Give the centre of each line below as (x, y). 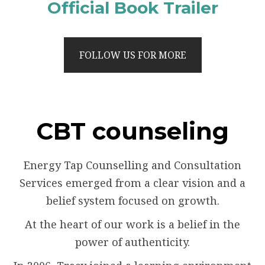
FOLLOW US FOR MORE (132, 55)
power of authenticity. (132, 242)
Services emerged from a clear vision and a (132, 183)
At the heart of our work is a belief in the (132, 224)
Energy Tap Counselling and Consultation (132, 165)
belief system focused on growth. (132, 201)
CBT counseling (132, 131)
